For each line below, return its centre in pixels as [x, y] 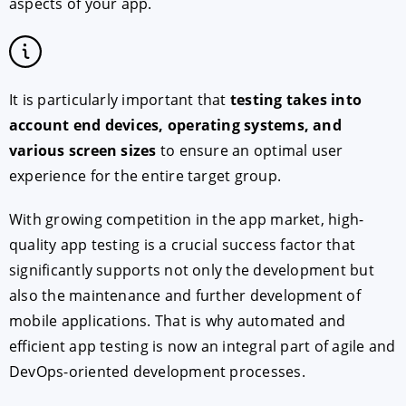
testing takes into [295, 99]
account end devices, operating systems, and [175, 125]
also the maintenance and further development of [185, 295]
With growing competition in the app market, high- [187, 219]
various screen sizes [83, 150]
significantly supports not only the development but [192, 270]
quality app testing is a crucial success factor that [182, 244]
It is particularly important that [120, 99]
